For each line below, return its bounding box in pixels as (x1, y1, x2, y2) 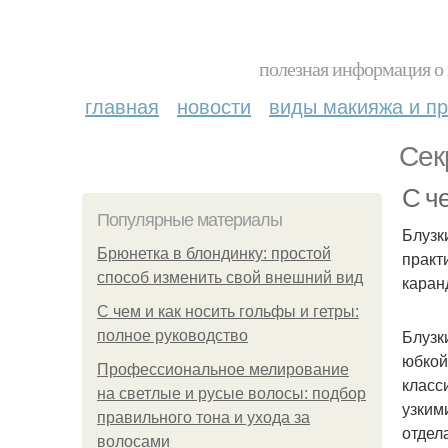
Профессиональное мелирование (97, 361, 349, 378)
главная (85, 91, 159, 120)
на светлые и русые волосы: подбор (97, 385, 366, 402)
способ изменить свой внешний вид (97, 269, 363, 286)
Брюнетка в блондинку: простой (97, 245, 331, 262)
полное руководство (97, 327, 248, 344)
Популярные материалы (97, 210, 282, 230)
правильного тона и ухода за (97, 409, 310, 426)
